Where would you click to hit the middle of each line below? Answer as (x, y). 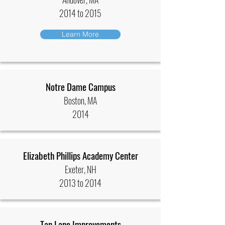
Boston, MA (80, 100)
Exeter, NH (80, 169)
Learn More (80, 34)
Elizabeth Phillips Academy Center (80, 155)
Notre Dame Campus (80, 86)
